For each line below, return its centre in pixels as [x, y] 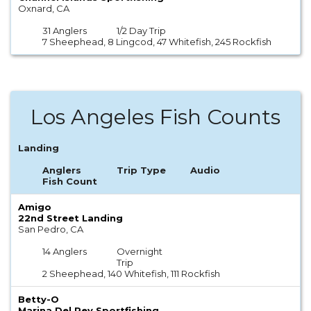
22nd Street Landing [70, 218]
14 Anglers [65, 251]
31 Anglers [65, 30]
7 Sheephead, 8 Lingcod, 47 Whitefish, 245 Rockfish [157, 41]
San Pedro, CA [51, 229]
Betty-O [39, 299]
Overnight [139, 251]
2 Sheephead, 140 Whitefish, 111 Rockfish [132, 273]
